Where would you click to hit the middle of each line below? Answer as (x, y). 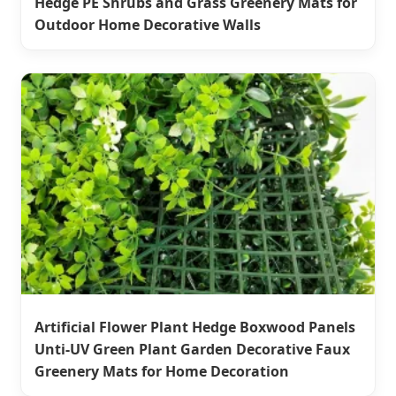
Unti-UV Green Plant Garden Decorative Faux (192, 349)
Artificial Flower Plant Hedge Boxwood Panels (195, 327)
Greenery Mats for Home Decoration (162, 371)
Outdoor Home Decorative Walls (148, 24)
